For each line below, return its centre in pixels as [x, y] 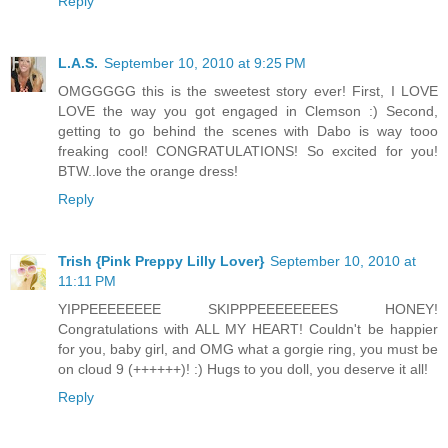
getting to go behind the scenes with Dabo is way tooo [248, 130]
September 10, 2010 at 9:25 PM [205, 62]
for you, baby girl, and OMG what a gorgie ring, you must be [248, 348]
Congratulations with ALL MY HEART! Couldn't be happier [248, 328]
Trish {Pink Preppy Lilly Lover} [161, 260]
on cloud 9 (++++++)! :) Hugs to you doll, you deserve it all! [243, 368]
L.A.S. [78, 62]
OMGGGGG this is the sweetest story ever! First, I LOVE [248, 90]
